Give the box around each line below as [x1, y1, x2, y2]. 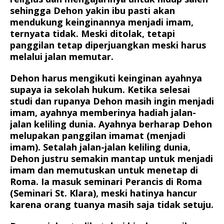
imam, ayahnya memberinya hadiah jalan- [10, 106, 196, 119]
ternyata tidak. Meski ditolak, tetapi [10, 27, 175, 40]
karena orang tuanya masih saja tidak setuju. [10, 198, 213, 211]
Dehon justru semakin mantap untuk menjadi [10, 152, 213, 165]
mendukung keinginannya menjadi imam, [10, 16, 193, 28]
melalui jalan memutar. [10, 50, 113, 63]
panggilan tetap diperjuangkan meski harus [10, 39, 206, 51]
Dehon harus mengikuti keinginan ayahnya [10, 72, 202, 84]
